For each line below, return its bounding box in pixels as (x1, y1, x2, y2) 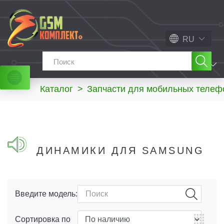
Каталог (40, 84, 73, 94)
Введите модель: (15, 189, 77, 198)
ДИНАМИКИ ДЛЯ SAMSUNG (36, 145, 204, 156)
